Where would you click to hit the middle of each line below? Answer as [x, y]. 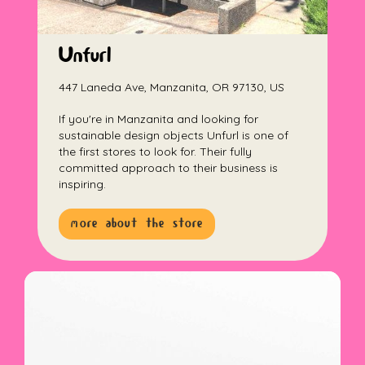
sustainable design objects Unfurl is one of [174, 136]
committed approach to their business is [169, 168]
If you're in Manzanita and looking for [159, 119]
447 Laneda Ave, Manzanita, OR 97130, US [172, 88]
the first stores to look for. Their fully [156, 152]
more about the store [137, 224]
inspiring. [83, 185]
